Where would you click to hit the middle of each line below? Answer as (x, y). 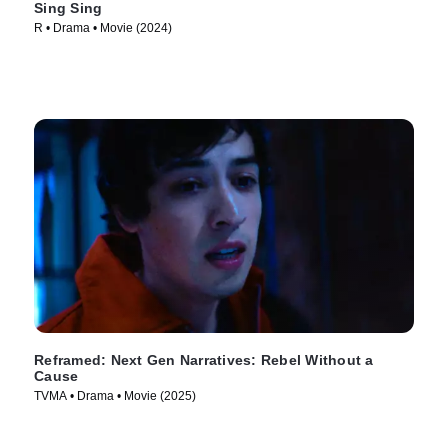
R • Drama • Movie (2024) (103, 27)
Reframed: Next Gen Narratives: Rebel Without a (204, 360)
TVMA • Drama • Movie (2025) (115, 396)
